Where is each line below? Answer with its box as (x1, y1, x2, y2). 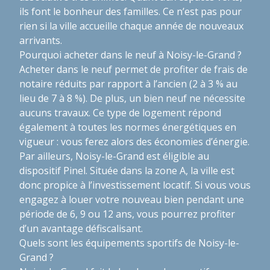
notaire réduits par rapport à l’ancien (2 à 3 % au (19, 77, 237, 90)
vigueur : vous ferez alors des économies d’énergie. (19, 134, 250, 148)
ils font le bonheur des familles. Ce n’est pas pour (19, 4, 242, 18)
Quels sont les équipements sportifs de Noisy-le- (19, 236, 239, 250)
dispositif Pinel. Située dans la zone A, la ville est (19, 163, 234, 177)
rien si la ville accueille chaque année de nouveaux (19, 19, 243, 33)
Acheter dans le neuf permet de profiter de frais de (19, 62, 248, 76)
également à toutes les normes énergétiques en (19, 120, 236, 134)
